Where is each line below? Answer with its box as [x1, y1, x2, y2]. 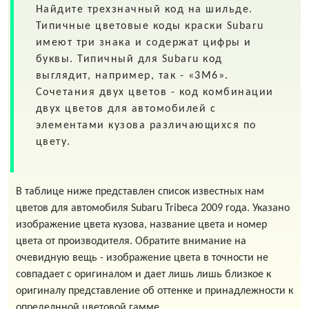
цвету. [35, 136, 71, 148]
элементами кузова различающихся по [35, 119, 257, 131]
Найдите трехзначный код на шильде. [35, 3, 253, 15]
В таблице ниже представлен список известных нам [15, 186, 264, 197]
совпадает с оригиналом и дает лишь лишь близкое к [15, 268, 271, 280]
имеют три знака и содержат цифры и [35, 37, 252, 48]
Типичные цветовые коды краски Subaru [35, 20, 264, 32]
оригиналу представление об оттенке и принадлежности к [15, 285, 293, 297]
